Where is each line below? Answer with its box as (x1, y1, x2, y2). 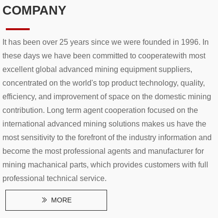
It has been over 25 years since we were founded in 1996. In (2, 38, 209, 46)
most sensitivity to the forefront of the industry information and (2, 133, 212, 142)
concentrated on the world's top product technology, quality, (2, 79, 205, 87)
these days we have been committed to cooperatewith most (2, 52, 205, 60)
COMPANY (2, 3, 66, 18)
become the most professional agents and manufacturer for (2, 147, 204, 155)
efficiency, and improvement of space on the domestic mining (2, 92, 211, 101)
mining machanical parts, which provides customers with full (2, 161, 208, 169)
